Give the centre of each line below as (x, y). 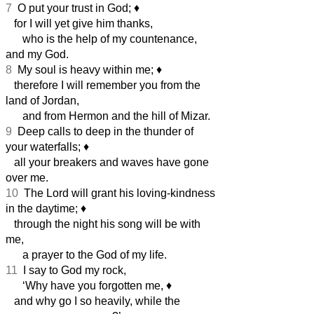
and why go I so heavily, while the (93, 301)
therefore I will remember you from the (103, 85)
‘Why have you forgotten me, (86, 285)
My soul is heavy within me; (84, 69)
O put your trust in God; (73, 8)
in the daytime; (43, 208)
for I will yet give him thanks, (79, 23)
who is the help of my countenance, (101, 39)
